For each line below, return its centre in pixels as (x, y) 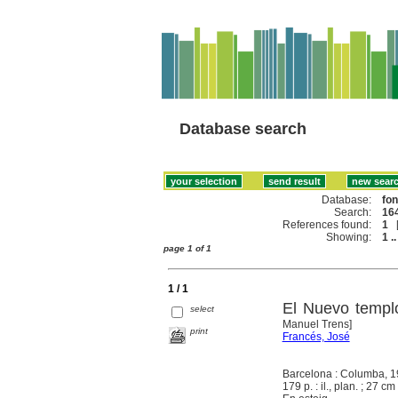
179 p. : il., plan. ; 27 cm (338, 386)
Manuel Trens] (317, 324)
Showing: (349, 237)
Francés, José (316, 336)
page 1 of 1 (187, 248)
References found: (327, 224)
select (203, 308)
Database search (243, 129)
